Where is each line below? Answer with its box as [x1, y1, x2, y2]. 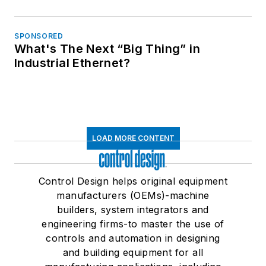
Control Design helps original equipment [38, 175, 228, 188]
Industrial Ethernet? [14, 56, 130, 71]
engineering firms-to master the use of [42, 218, 224, 230]
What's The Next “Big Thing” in [14, 42, 200, 56]
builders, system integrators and [57, 204, 209, 216]
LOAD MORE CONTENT [91, 134, 175, 143]
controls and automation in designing [46, 232, 220, 245]
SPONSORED [14, 31, 64, 41]
